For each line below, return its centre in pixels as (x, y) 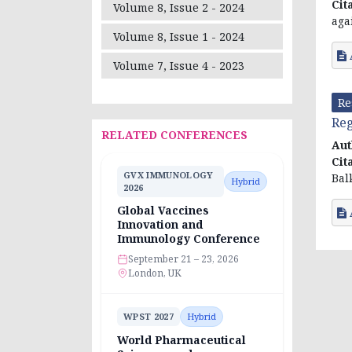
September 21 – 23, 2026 (183, 259)
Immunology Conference (189, 239)
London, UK (155, 273)
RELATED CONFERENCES (174, 135)
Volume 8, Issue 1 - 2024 (179, 37)
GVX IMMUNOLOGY (169, 175)
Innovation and (160, 225)
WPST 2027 (148, 317)
